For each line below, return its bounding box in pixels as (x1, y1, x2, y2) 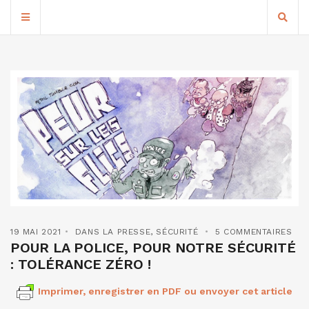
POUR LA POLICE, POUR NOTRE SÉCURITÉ (10, 239, 296, 257)
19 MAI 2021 (10, 227, 61, 237)
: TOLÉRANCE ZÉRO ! (10, 256, 151, 273)
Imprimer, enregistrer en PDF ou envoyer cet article (38, 286, 292, 297)
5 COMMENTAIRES (215, 227, 292, 237)
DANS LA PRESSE (74, 227, 151, 237)
